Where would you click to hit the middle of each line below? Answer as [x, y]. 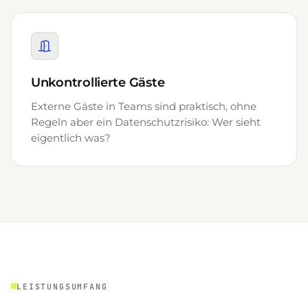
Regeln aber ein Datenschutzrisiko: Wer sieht [146, 122]
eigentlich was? [71, 138]
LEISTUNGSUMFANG [62, 286]
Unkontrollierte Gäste [98, 82]
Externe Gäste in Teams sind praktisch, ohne [144, 107]
